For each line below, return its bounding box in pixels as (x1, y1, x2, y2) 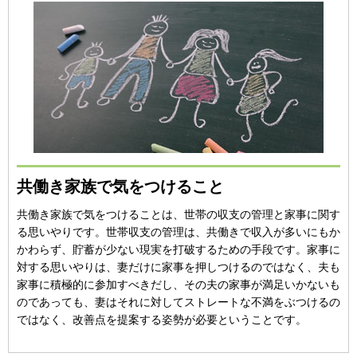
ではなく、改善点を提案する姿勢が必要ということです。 (17, 313, 307, 326)
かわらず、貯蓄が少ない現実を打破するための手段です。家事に (17, 243, 340, 256)
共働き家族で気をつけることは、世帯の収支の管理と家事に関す (17, 208, 340, 221)
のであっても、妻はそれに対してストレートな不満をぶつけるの (17, 296, 340, 308)
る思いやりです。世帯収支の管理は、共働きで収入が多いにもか (17, 226, 340, 238)
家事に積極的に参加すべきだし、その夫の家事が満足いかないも (17, 278, 340, 291)
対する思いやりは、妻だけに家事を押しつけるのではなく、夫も (17, 261, 340, 273)
